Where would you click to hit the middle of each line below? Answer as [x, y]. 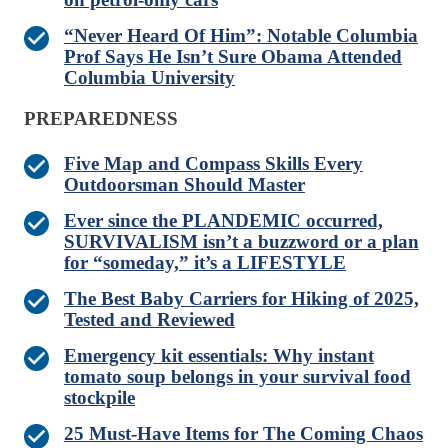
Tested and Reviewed [149, 320]
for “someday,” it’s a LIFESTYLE [205, 263]
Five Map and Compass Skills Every [213, 164]
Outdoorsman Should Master [184, 185]
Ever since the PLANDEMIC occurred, [223, 221]
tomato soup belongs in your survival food [237, 377]
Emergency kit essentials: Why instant [219, 356]
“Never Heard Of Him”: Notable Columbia [241, 36]
